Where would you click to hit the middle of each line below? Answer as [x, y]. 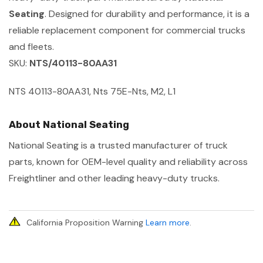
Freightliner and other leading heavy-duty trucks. [114, 178]
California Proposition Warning [86, 222]
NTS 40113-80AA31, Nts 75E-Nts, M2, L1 [92, 91]
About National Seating [69, 124]
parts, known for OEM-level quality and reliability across [128, 161]
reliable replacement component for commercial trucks [127, 30]
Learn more [168, 222]
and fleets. [31, 46]
